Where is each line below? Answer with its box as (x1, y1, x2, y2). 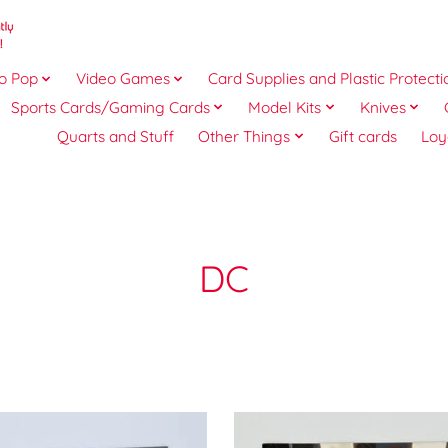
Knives (359, 97, 406, 117)
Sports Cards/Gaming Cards (11, 97, 210, 117)
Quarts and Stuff (57, 126, 175, 146)
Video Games (75, 69, 170, 89)
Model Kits (248, 97, 322, 117)
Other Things (198, 126, 291, 146)
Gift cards (328, 126, 397, 146)
